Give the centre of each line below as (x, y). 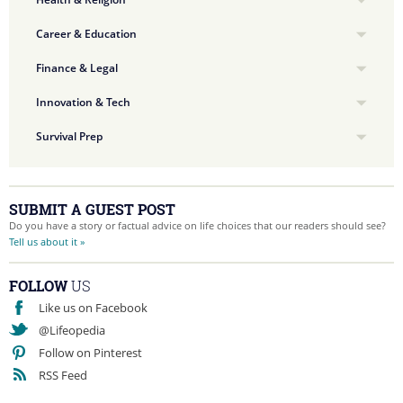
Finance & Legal (77, 68)
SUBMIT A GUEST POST (92, 209)
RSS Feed (63, 375)
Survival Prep (69, 136)
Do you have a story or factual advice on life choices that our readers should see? (197, 225)
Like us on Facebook (93, 308)
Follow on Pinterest (90, 353)
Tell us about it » (47, 242)
